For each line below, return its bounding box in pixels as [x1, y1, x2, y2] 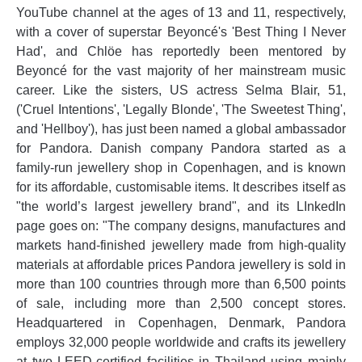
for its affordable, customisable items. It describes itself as [16, 179, 346, 194]
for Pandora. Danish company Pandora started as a [16, 141, 346, 155]
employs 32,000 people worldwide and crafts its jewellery [16, 335, 346, 349]
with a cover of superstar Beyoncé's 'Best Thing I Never [16, 24, 346, 39]
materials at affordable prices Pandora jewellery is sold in [16, 257, 346, 271]
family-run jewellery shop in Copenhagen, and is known [16, 160, 346, 175]
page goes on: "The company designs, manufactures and [16, 218, 346, 233]
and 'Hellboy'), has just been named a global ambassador [16, 121, 346, 136]
